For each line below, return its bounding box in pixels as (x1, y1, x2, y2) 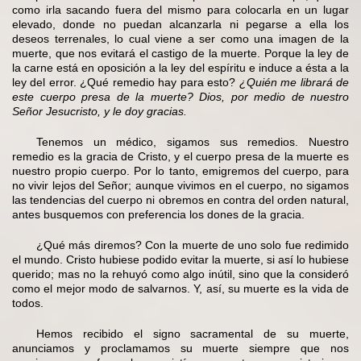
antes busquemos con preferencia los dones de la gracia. (12, 208, 305, 222)
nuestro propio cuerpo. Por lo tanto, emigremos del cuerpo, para (12, 164, 349, 178)
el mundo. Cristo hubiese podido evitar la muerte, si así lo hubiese (12, 253, 349, 267)
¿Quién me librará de (239, 76, 350, 89)
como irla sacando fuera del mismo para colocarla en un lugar (12, 3, 349, 17)
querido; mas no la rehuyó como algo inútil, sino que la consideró (12, 268, 349, 281)
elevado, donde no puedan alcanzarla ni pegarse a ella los (12, 18, 349, 31)
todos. (12, 297, 44, 310)
